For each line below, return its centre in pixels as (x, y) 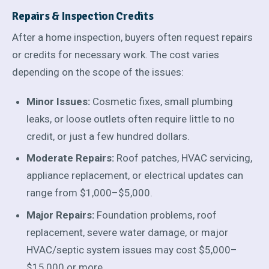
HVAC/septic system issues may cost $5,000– (132, 249)
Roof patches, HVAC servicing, (183, 158)
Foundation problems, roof (156, 215)
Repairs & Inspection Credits (83, 16)
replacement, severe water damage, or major (128, 232)
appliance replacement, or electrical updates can (135, 176)
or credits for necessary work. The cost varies (116, 55)
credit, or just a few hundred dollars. (108, 136)
